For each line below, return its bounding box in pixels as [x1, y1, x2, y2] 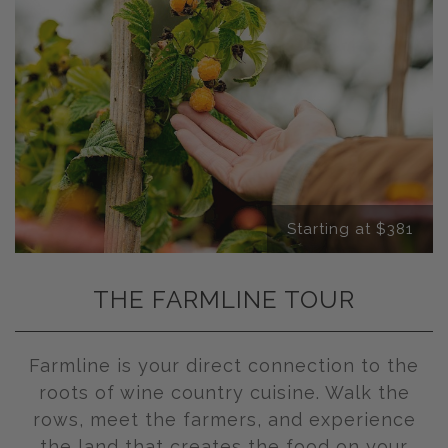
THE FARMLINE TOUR [93, 285, 355, 315]
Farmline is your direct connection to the [29, 355, 419, 377]
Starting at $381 [287, 220, 413, 239]
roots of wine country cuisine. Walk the [38, 382, 410, 404]
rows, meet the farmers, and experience [32, 409, 416, 431]
